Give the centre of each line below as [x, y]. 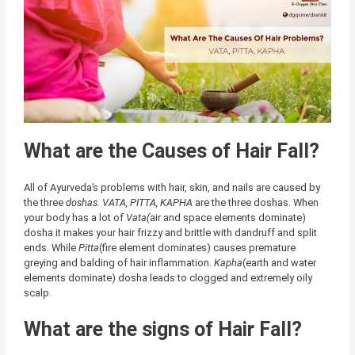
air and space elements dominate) [227, 218]
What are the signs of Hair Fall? [162, 329]
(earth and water [279, 263]
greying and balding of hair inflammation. [118, 263]
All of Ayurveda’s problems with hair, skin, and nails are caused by [172, 188]
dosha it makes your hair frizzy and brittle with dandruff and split [170, 233]
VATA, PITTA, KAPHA [147, 203]
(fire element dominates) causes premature [197, 248]
